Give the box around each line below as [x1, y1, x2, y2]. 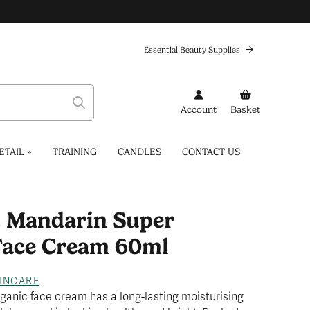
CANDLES [117, 146, 161, 157]
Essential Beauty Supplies [144, 45, 242, 55]
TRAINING [52, 146, 97, 157]
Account [181, 104, 217, 115]
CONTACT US [181, 146, 240, 157]
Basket [230, 104, 260, 115]
